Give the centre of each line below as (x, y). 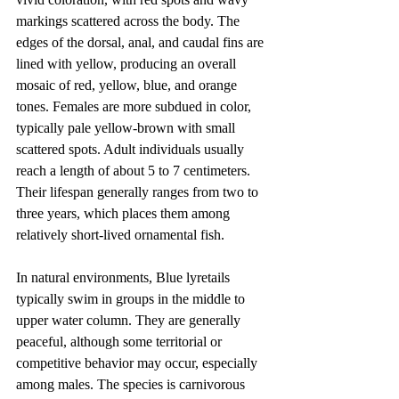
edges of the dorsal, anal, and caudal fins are (142, 43)
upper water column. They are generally (130, 321)
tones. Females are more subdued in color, (135, 107)
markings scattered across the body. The (130, 21)
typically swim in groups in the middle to (132, 299)
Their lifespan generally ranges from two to (139, 192)
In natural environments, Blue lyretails (125, 278)
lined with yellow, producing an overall (128, 64)
